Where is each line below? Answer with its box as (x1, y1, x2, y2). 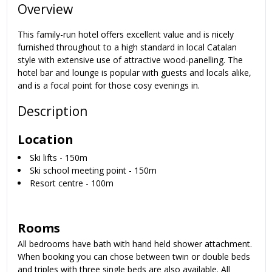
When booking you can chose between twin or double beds (18, 251, 250, 263)
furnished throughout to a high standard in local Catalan (18, 41, 237, 53)
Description (18, 102, 87, 120)
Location (18, 131, 73, 148)
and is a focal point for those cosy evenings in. (18, 80, 200, 92)
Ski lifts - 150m (30, 152, 87, 164)
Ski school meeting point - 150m (30, 165, 157, 177)
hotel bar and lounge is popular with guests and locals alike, (18, 67, 251, 79)
